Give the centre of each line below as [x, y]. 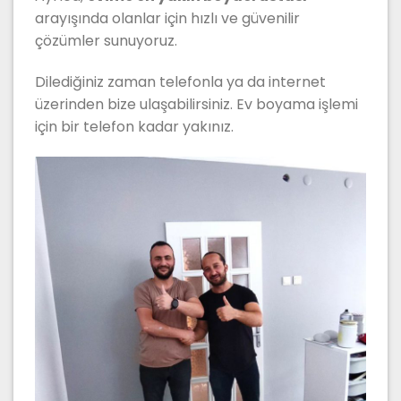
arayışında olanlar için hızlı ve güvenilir [167, 19]
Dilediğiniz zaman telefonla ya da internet [180, 81]
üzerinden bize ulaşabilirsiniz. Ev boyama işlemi [196, 104]
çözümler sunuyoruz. [106, 41]
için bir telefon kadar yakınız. [134, 126]
